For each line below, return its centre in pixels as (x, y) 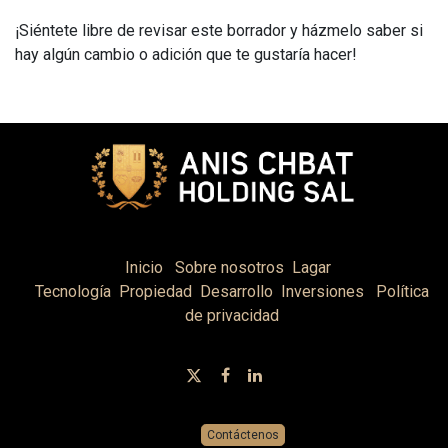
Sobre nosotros (229, 268)
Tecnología (73, 292)
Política (402, 292)
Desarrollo (236, 292)
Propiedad (155, 292)
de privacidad (232, 316)
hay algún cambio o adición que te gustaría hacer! (186, 54)
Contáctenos (242, 435)
